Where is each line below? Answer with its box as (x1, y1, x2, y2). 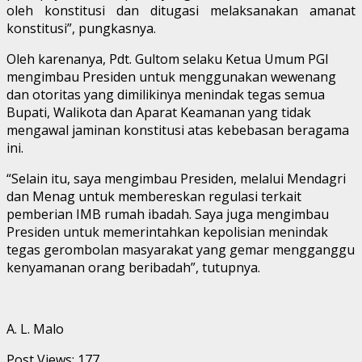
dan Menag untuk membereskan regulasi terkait (6, 187, 301, 205)
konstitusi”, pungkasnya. (6, 19, 156, 37)
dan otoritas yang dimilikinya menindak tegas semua (6, 85, 325, 103)
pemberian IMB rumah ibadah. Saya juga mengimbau (6, 204, 329, 223)
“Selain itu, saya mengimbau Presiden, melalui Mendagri (6, 169, 346, 187)
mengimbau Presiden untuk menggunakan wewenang (6, 67, 336, 86)
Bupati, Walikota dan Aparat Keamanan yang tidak (6, 103, 311, 121)
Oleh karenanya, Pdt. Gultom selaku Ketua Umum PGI (6, 49, 329, 68)
